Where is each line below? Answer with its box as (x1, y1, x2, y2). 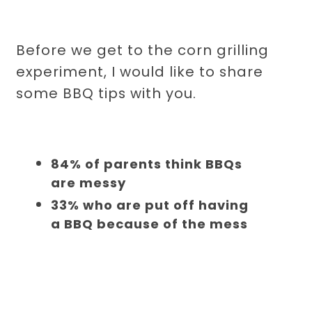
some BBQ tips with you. (16, 84, 197, 104)
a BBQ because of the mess (50, 215, 248, 233)
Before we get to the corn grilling (16, 40, 270, 61)
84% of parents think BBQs (50, 155, 242, 173)
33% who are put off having (50, 196, 249, 214)
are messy (50, 174, 126, 192)
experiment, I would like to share (16, 62, 264, 82)
